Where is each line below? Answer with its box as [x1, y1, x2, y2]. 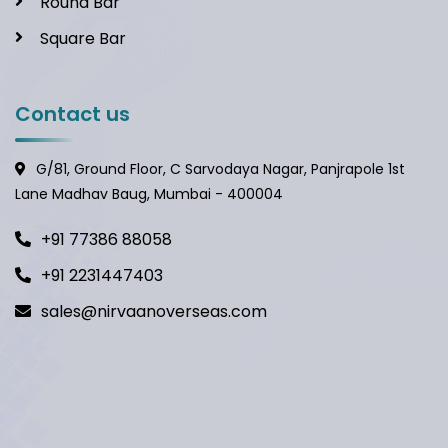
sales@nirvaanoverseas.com [41, 300, 267, 324]
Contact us [15, 100, 130, 129]
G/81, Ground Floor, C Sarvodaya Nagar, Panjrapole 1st [36, 159, 405, 180]
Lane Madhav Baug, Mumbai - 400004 [15, 184, 283, 205]
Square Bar [40, 27, 126, 51]
